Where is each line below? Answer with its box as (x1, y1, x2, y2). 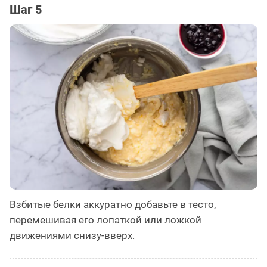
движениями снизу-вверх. (10, 229, 135, 242)
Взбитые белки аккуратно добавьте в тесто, (10, 198, 216, 211)
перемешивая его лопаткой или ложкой (10, 214, 201, 226)
